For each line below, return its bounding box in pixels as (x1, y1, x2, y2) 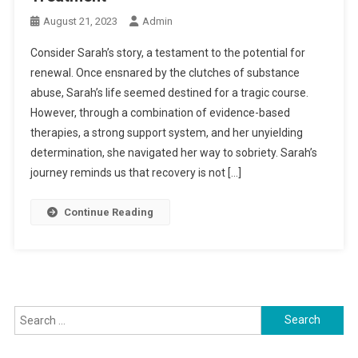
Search (261, 308, 297, 321)
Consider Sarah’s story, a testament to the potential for (30, 46, 305, 59)
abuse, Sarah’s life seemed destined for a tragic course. (30, 86, 308, 99)
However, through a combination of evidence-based (30, 105, 290, 119)
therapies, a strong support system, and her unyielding (30, 125, 303, 139)
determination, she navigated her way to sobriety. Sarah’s (30, 145, 317, 159)
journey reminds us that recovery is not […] (30, 165, 241, 179)
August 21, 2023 (42, 14, 117, 27)
